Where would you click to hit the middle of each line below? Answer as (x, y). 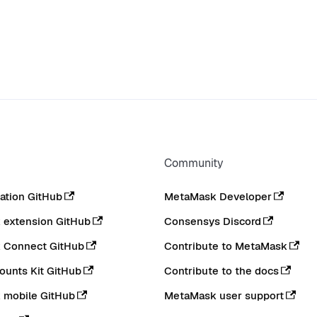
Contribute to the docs (221, 271)
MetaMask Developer (218, 196)
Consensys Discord (213, 221)
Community (194, 163)
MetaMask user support (224, 295)
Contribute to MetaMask (226, 246)
